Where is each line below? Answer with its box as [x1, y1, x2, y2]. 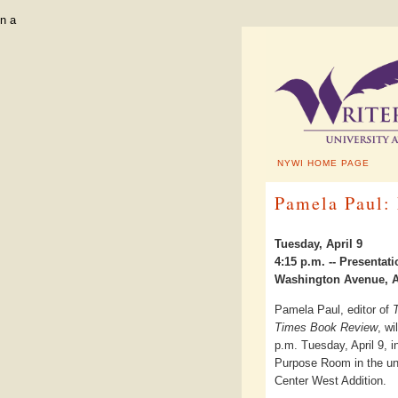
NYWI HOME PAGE [277, 158, 370, 168]
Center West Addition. [275, 373, 386, 387]
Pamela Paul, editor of [275, 302, 393, 316]
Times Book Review [275, 320, 378, 334]
